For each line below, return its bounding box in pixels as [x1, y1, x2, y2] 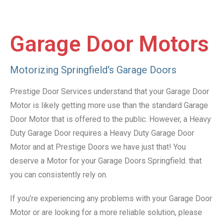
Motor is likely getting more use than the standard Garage [10, 101, 208, 111]
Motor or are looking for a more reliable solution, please [10, 208, 202, 218]
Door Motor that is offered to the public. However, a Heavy [10, 114, 211, 124]
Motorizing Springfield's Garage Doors [10, 64, 176, 76]
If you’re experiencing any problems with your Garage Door [10, 194, 212, 204]
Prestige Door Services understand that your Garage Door [10, 87, 209, 97]
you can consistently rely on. [10, 170, 108, 180]
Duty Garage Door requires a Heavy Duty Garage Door [10, 128, 194, 138]
